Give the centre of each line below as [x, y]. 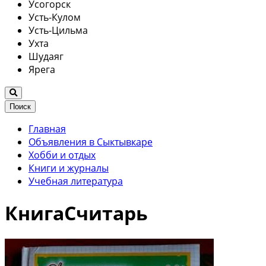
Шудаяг [46, 56]
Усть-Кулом [55, 17]
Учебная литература [76, 181]
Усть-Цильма [58, 30]
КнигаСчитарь [76, 213]
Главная [47, 129]
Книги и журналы [69, 168]
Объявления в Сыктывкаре [91, 142]
